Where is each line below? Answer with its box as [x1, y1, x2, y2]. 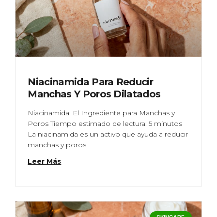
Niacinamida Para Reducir [28, 76, 154, 88]
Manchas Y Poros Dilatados [28, 88, 161, 100]
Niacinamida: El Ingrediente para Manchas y [28, 108, 175, 117]
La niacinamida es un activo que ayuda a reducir [28, 129, 188, 139]
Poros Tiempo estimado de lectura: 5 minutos [28, 119, 183, 128]
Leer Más [28, 156, 62, 166]
